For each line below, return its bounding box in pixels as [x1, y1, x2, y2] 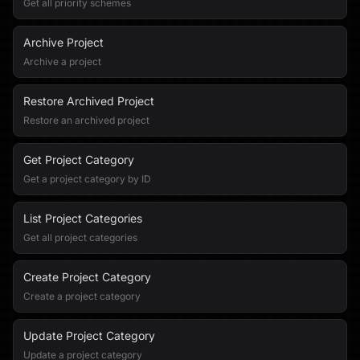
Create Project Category [23, 270, 151, 284]
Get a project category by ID [23, 173, 151, 185]
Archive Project [23, 35, 104, 49]
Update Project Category [23, 329, 155, 342]
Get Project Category [23, 153, 134, 166]
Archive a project [23, 55, 101, 67]
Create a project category [23, 290, 141, 302]
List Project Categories [23, 211, 142, 225]
